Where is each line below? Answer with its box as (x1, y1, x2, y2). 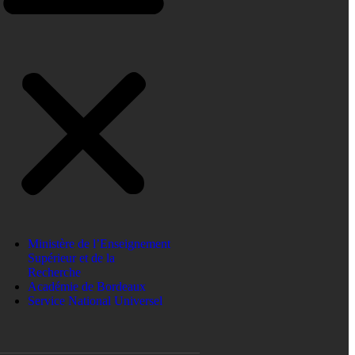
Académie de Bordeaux (28, 280, 147, 294)
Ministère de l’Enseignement (28, 237, 171, 251)
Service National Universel (28, 294, 163, 308)
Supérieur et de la (28, 251, 116, 265)
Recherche (28, 265, 82, 280)
